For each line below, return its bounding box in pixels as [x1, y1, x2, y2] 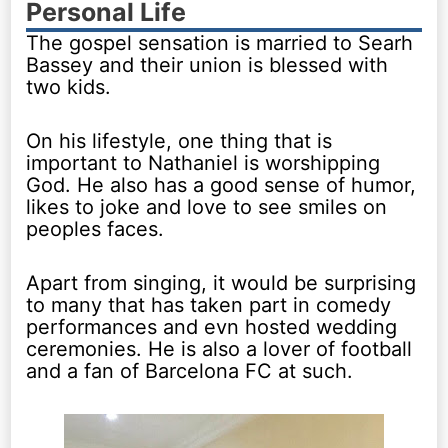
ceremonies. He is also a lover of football [26, 336, 413, 361]
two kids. [26, 74, 112, 99]
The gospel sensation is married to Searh [26, 30, 414, 55]
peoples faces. [26, 216, 165, 241]
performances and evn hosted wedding [26, 314, 398, 339]
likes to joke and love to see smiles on [26, 194, 388, 219]
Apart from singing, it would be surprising [26, 270, 417, 295]
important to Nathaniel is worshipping [26, 150, 381, 175]
